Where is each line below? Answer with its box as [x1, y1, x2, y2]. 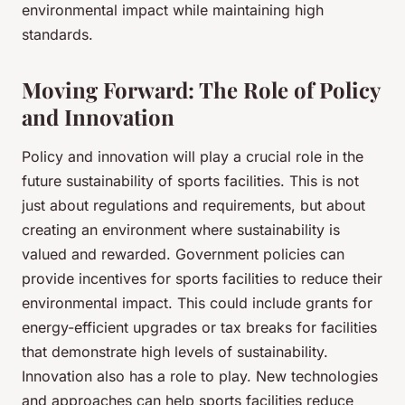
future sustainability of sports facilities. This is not [22, 172, 359, 191]
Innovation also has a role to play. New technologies [22, 367, 378, 386]
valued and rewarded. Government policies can [22, 245, 344, 264]
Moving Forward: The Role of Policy [22, 75, 380, 105]
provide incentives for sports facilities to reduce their [22, 269, 382, 288]
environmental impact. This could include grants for [22, 294, 372, 313]
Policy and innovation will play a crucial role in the [22, 147, 363, 166]
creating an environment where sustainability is [22, 221, 340, 240]
